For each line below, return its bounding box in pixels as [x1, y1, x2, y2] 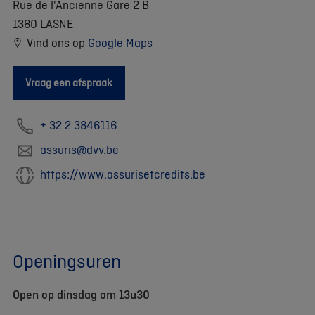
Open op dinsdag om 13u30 [13, 286, 150, 302]
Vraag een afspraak [25, 75, 112, 90]
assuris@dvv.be [40, 141, 119, 157]
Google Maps [87, 34, 153, 51]
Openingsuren [13, 247, 121, 274]
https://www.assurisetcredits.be [40, 165, 205, 182]
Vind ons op [23, 34, 88, 51]
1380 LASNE [13, 15, 73, 32]
